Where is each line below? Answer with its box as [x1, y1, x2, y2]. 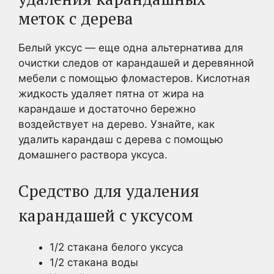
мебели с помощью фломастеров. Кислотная [18, 72, 250, 84]
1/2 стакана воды [50, 256, 138, 268]
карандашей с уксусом [18, 204, 193, 226]
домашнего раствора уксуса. [18, 149, 168, 161]
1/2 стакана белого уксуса [50, 240, 183, 253]
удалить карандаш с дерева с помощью [18, 133, 223, 146]
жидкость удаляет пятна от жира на [18, 87, 204, 100]
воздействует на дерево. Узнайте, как [18, 118, 215, 130]
